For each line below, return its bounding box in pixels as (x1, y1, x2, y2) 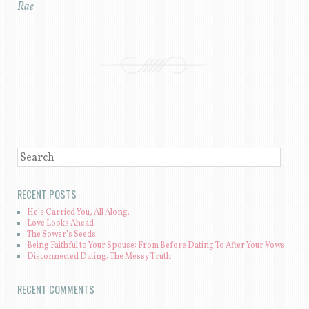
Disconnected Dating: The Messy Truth (27, 251, 172, 263)
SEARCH (17, 150, 44, 163)
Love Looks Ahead (27, 218, 94, 230)
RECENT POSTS (17, 186, 77, 201)
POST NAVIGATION (17, 107, 113, 129)
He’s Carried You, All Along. (27, 207, 130, 219)
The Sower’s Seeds (27, 229, 97, 241)
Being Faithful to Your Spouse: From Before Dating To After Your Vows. (27, 240, 288, 252)
